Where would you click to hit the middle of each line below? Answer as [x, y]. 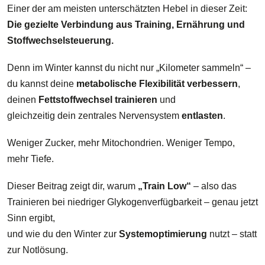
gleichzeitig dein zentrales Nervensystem [94, 115]
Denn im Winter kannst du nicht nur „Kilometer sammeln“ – [129, 67]
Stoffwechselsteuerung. [60, 40]
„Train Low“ [164, 186]
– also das [214, 186]
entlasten [202, 115]
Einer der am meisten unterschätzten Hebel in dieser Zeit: [127, 8]
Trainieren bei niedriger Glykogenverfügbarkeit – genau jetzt [132, 202]
